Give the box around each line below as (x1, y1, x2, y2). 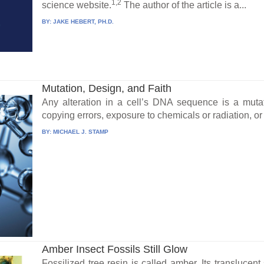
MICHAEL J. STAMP (53, 128, 109, 136)
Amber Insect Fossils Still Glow (42, 243, 188, 256)
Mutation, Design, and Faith (42, 82, 172, 95)
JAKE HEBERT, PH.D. (53, 18, 114, 25)
